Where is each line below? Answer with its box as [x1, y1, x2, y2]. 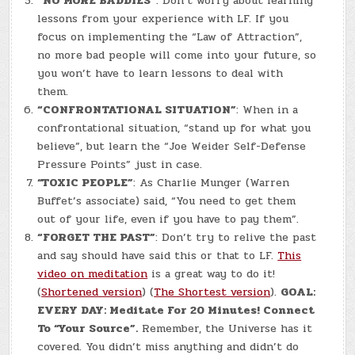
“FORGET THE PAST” [37, 229, 156, 246]
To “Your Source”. [37, 320, 139, 338]
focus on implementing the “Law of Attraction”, [37, 29, 303, 46]
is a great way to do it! [147, 265, 276, 283]
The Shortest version [154, 284, 271, 301]
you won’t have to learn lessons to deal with [37, 65, 284, 82]
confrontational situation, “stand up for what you [37, 120, 311, 137]
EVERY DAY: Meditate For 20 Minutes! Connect [37, 302, 315, 319]
